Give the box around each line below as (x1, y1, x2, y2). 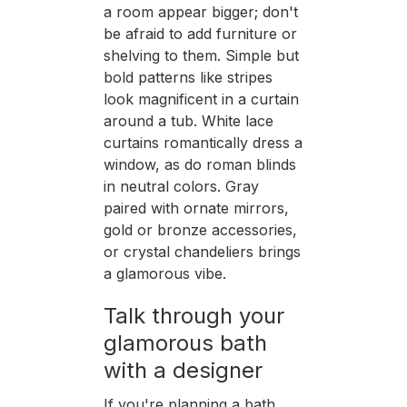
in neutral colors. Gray (103, 177, 259, 196)
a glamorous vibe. (103, 264, 226, 283)
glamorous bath (103, 330, 267, 357)
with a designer (103, 357, 263, 384)
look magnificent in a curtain (103, 90, 299, 109)
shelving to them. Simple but (103, 46, 299, 65)
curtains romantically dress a (103, 134, 303, 153)
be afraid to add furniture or (103, 25, 297, 44)
